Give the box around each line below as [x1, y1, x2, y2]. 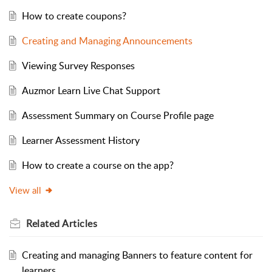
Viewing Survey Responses [21, 58, 135, 72]
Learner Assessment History [21, 133, 140, 147]
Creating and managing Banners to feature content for [21, 248, 253, 262]
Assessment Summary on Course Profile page [21, 108, 214, 122]
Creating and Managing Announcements [21, 33, 192, 47]
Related [26, 216, 62, 230]
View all [9, 183, 41, 196]
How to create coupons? [21, 8, 126, 22]
